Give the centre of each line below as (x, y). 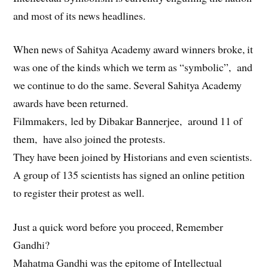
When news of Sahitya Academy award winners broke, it (133, 49)
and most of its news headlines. (80, 15)
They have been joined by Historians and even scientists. (133, 157)
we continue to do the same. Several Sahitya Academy (128, 85)
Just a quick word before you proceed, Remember (118, 227)
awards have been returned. (71, 103)
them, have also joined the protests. (89, 139)
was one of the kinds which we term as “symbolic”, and (133, 67)
